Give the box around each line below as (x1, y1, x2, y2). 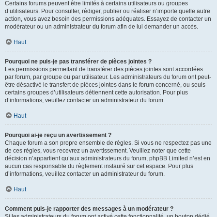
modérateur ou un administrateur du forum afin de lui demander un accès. (5, 23, 198, 30)
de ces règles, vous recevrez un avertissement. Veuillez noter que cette (5, 147, 191, 154)
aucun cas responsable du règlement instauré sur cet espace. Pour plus (5, 163, 193, 170)
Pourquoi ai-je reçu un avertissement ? (5, 132, 111, 139)
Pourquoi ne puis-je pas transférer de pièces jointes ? (5, 58, 152, 65)
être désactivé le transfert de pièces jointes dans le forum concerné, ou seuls (5, 81, 205, 88)
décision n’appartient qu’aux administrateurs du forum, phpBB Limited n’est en (5, 155, 210, 162)
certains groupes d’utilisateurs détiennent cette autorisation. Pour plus (5, 89, 188, 96)
